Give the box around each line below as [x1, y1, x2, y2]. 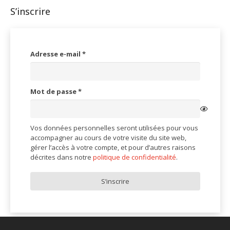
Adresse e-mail [30, 49, 82, 59]
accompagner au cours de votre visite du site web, [30, 132, 186, 142]
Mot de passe [30, 86, 78, 96]
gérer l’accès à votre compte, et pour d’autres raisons [30, 142, 196, 152]
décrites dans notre [30, 152, 93, 162]
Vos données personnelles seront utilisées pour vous [30, 123, 198, 132]
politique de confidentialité [92, 152, 176, 162]
